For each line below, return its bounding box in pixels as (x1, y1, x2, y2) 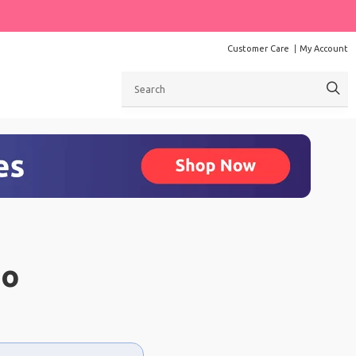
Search (121, 72, 155, 85)
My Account (300, 44, 348, 53)
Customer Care (227, 44, 289, 53)
